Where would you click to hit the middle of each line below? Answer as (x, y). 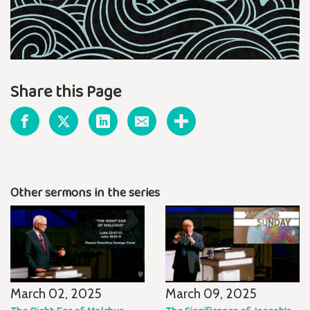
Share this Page (66, 91)
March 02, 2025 (56, 294)
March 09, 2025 (211, 294)
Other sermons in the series (85, 192)
